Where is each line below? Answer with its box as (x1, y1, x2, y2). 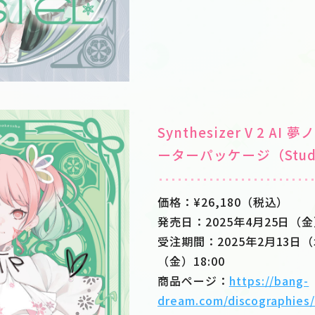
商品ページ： (157, 272, 229, 290)
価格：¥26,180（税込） (157, 193, 289, 211)
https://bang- (229, 272, 309, 290)
